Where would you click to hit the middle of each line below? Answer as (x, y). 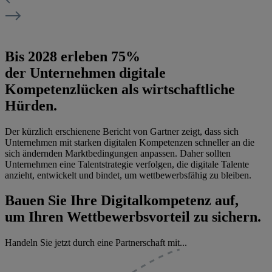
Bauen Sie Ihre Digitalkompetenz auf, (124, 201)
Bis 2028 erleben (58, 56)
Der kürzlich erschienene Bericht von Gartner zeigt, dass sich (122, 131)
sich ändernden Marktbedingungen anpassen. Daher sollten (118, 153)
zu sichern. (226, 217)
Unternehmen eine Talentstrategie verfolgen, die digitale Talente (127, 164)
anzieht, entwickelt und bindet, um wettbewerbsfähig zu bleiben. (128, 175)
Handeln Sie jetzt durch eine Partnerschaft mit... (96, 243)
